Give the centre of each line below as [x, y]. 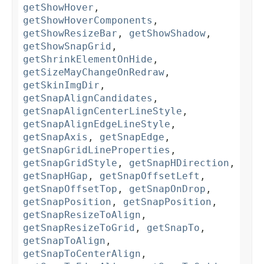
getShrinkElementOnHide [88, 60]
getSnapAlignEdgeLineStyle [97, 124]
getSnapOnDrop [167, 189]
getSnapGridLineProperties [97, 150]
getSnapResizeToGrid [79, 228]
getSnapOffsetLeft [150, 176]
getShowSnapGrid [67, 47]
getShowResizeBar [70, 34]
